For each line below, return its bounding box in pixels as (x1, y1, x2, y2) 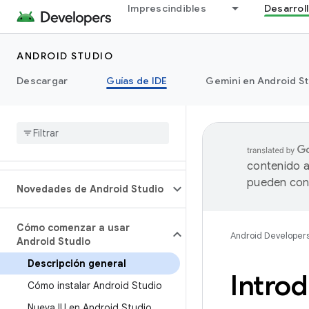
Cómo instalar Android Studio (28, 279, 162, 292)
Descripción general (28, 257, 126, 270)
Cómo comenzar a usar (17, 221, 130, 234)
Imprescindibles (128, 2, 206, 14)
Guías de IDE (106, 74, 168, 87)
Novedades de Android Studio (17, 183, 163, 195)
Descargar (17, 74, 68, 87)
